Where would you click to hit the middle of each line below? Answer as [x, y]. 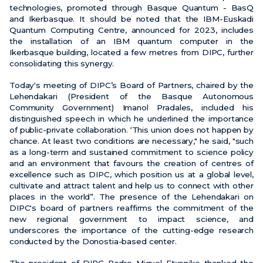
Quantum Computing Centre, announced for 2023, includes [131, 30]
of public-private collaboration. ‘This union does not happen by [131, 130]
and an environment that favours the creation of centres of [131, 163]
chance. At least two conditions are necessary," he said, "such [131, 141]
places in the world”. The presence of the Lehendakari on [131, 197]
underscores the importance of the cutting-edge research [131, 230]
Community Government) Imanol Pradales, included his [131, 108]
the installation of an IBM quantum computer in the [131, 41]
